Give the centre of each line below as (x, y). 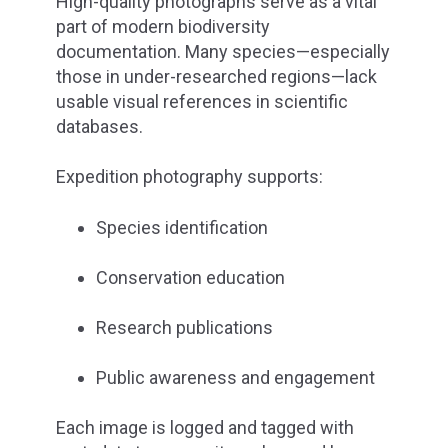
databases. (99, 127)
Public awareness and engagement (235, 378)
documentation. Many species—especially (223, 52)
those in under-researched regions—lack (216, 77)
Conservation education (190, 277)
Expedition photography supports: (189, 177)
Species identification (182, 227)
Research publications (184, 327)
